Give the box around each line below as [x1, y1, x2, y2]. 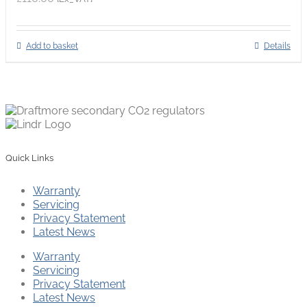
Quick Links [5, 153, 53, 164]
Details [264, 40, 291, 51]
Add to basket [26, 40, 78, 51]
